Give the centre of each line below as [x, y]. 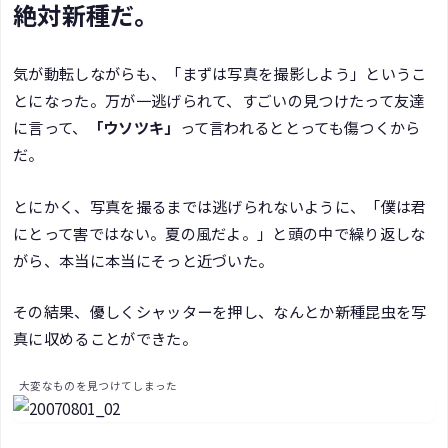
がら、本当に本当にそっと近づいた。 [143, 259]
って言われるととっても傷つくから [300, 127]
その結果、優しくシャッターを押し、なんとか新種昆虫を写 [220, 310]
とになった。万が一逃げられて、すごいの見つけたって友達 [219, 100]
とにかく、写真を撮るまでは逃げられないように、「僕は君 [220, 205]
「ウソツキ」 [133, 127]
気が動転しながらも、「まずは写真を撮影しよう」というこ [220, 73]
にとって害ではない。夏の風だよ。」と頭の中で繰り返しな [219, 232]
